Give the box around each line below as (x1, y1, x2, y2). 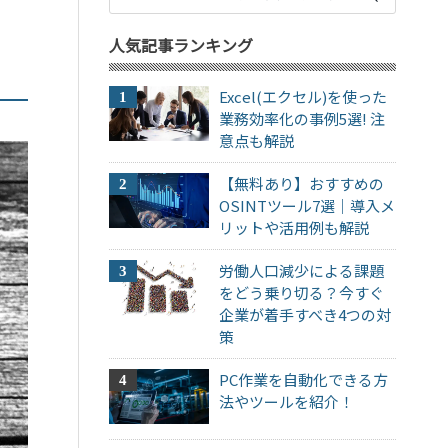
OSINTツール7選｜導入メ (219, 194, 396, 216)
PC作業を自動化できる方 (219, 368, 389, 390)
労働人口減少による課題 (219, 259, 385, 281)
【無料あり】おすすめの (219, 172, 385, 194)
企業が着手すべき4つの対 (219, 303, 392, 325)
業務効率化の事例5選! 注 (219, 107, 386, 129)
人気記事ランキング (108, 32, 253, 57)
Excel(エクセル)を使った (219, 85, 388, 107)
